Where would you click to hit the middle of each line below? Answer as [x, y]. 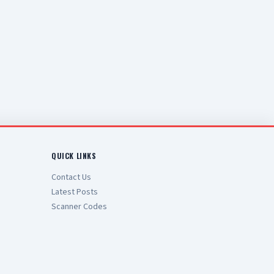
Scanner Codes [79, 207]
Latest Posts [75, 192]
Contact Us [71, 177]
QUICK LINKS [74, 156]
